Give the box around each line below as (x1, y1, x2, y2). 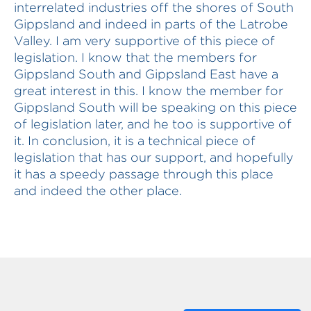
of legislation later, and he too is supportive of (14, 117, 292, 131)
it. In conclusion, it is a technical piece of (14, 134, 255, 147)
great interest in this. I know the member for (14, 84, 283, 97)
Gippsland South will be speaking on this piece (14, 101, 297, 114)
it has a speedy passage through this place (14, 167, 274, 180)
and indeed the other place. (14, 184, 182, 197)
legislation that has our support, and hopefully (14, 151, 294, 164)
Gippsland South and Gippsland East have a (14, 67, 278, 81)
